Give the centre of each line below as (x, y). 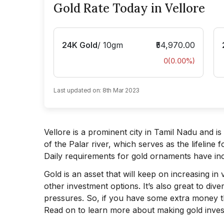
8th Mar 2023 (121, 90)
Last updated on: (77, 90)
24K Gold (80, 45)
